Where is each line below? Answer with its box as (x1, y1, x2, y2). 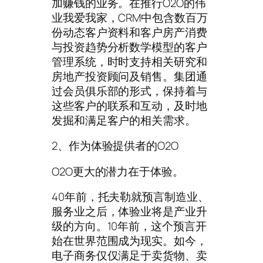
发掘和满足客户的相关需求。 (52, 112, 196, 128)
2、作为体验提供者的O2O (52, 138, 178, 154)
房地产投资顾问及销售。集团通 (52, 68, 207, 84)
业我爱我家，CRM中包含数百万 (52, 9, 208, 25)
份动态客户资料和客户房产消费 (52, 24, 207, 40)
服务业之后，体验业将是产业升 (52, 204, 207, 220)
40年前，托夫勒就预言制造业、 (52, 189, 209, 205)
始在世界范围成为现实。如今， (52, 233, 207, 249)
